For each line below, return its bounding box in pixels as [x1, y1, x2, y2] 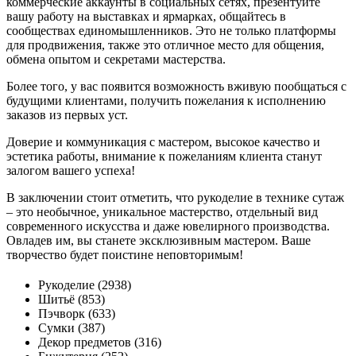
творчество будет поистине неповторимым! [6, 248, 243, 262]
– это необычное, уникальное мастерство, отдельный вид [6, 205, 318, 219]
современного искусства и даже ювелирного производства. [6, 219, 330, 234]
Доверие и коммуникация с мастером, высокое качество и [6, 135, 320, 149]
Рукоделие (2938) [38, 277, 131, 292]
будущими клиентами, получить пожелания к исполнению [6, 94, 326, 108]
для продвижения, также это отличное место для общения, [6, 38, 324, 52]
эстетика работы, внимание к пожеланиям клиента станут [6, 149, 322, 164]
